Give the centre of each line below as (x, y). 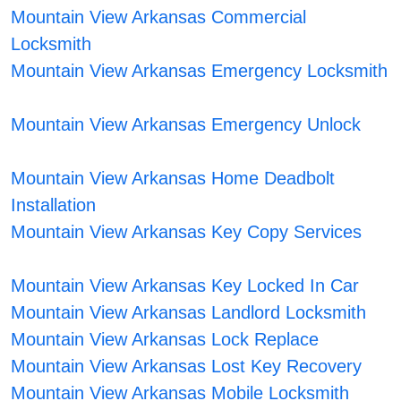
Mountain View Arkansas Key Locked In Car (184, 286)
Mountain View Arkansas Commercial (158, 17)
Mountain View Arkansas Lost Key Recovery (186, 367)
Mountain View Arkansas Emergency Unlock (185, 125)
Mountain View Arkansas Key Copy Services (186, 232)
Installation (53, 205)
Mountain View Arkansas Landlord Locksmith (188, 313)
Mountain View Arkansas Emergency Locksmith (199, 71)
